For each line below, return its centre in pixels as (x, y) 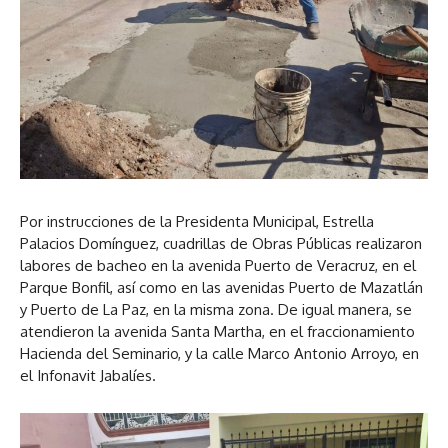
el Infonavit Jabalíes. (88, 376)
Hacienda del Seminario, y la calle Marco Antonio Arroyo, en (219, 354)
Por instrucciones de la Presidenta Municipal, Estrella (197, 222)
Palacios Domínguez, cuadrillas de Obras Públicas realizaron (221, 244)
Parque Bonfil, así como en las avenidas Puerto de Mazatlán (221, 288)
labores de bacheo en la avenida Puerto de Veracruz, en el (218, 266)
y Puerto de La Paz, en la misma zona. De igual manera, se (216, 310)
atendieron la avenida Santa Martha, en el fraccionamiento (217, 332)
